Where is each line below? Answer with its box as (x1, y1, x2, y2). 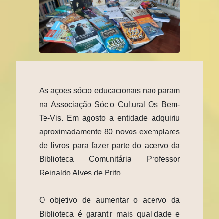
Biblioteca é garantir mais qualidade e (39, 209, 180, 218)
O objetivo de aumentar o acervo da (39, 196, 180, 204)
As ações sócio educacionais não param (39, 86, 180, 95)
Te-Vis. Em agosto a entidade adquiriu (39, 113, 180, 122)
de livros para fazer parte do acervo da (39, 141, 180, 150)
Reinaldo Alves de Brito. (39, 168, 123, 177)
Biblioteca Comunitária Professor (39, 154, 180, 163)
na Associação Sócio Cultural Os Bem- (39, 100, 180, 109)
